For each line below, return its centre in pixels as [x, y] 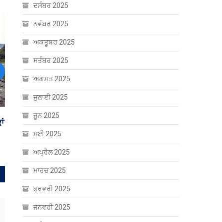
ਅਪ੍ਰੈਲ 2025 [52, 152]
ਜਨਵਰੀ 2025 [52, 207]
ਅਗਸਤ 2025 [52, 79]
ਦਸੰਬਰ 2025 [51, 5]
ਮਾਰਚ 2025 [50, 170]
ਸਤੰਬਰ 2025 [51, 60]
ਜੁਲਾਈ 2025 [51, 97]
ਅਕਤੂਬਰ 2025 [54, 42]
